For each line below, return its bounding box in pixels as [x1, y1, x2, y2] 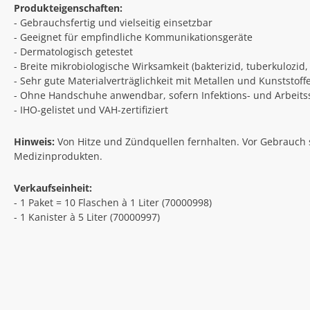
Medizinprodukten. [14, 149, 102, 163]
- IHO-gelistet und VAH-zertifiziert [14, 102, 168, 116]
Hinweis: [14, 134, 55, 148]
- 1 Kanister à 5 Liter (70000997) [14, 210, 160, 224]
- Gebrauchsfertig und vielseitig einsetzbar [14, 15, 212, 29]
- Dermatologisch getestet [14, 44, 133, 58]
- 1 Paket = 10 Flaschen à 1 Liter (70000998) [14, 195, 212, 209]
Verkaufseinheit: [14, 181, 92, 194]
